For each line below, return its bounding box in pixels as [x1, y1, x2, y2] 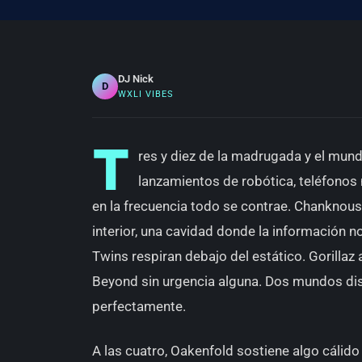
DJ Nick [118, 73, 154, 85]
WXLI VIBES [118, 89, 174, 99]
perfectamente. [92, 298, 186, 314]
